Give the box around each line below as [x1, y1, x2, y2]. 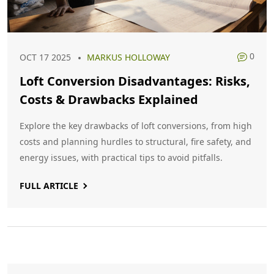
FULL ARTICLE [20, 180, 78, 191]
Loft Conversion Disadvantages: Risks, [20, 73, 250, 89]
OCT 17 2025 [20, 51, 71, 63]
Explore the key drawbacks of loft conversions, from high [20, 120, 252, 131]
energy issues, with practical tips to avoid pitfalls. [20, 152, 223, 163]
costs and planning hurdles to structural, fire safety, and [20, 136, 251, 147]
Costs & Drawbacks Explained [20, 91, 198, 108]
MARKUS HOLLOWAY [87, 51, 170, 63]
